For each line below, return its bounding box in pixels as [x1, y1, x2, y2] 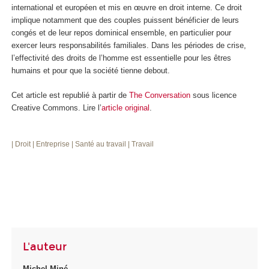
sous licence [190, 90, 237, 100]
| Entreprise [32, 140, 71, 149]
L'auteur [23, 240, 67, 253]
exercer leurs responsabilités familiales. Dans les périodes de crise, [11, 41, 246, 50]
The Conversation [129, 90, 190, 100]
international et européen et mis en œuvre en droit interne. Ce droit [11, 3, 242, 13]
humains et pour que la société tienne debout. [11, 66, 170, 76]
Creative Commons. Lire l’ [11, 103, 101, 112]
